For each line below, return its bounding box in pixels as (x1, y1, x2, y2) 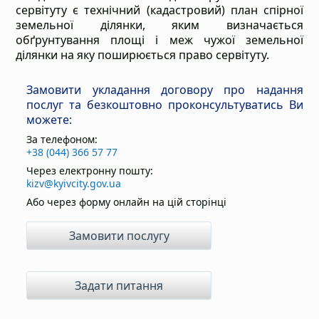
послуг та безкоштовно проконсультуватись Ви (26, 97, 303, 113)
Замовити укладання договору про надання (26, 82, 303, 98)
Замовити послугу (68, 228, 169, 244)
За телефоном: (26, 132, 98, 146)
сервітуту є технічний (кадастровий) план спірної (16, 2, 303, 18)
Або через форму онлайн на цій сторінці (26, 195, 227, 209)
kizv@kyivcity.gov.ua (26, 177, 122, 190)
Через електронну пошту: (26, 164, 154, 177)
